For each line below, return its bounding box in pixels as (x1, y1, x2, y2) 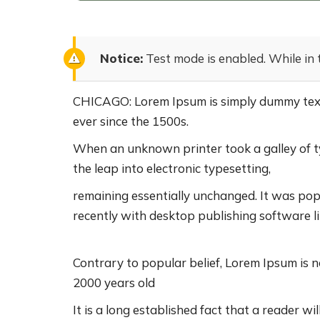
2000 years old (73, 275, 155, 290)
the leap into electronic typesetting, (73, 161, 271, 176)
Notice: (100, 51, 143, 66)
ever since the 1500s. (73, 114, 189, 129)
